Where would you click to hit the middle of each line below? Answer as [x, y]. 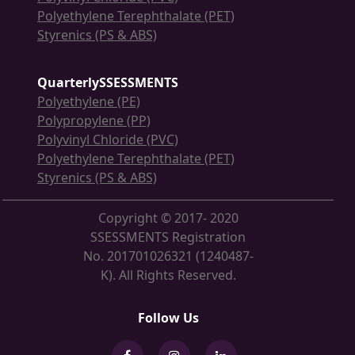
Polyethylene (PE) [89, 102]
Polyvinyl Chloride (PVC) [108, 140]
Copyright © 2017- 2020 [168, 218]
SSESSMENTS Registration [168, 237]
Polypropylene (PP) [94, 121]
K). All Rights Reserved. [168, 275]
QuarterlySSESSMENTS [108, 83]
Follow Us [168, 318]
